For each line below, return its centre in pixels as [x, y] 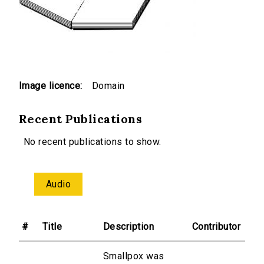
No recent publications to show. [93, 142]
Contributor [217, 227]
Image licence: [51, 86]
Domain [108, 86]
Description [129, 227]
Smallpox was [134, 256]
